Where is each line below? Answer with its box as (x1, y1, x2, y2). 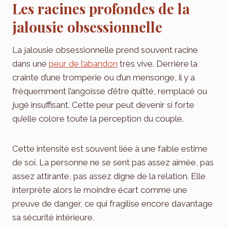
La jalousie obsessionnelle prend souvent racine (12, 44, 198, 55)
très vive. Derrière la (118, 58, 197, 69)
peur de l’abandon (49, 58, 118, 69)
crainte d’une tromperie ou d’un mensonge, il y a (12, 72, 195, 82)
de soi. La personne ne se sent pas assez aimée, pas (12, 157, 214, 167)
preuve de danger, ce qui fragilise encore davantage (12, 198, 213, 209)
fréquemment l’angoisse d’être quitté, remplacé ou (12, 85, 207, 96)
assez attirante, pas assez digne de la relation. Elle (12, 170, 206, 181)
